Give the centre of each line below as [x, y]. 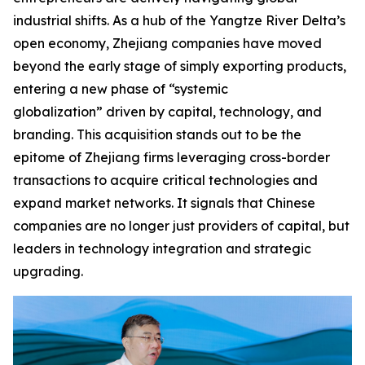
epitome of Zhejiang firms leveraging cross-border [172, 157]
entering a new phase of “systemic [121, 88]
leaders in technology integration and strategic [162, 248]
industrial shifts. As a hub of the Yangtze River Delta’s [179, 20]
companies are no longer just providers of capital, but [181, 225]
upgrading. [48, 271]
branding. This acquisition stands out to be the [157, 134]
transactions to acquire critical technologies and [165, 180]
